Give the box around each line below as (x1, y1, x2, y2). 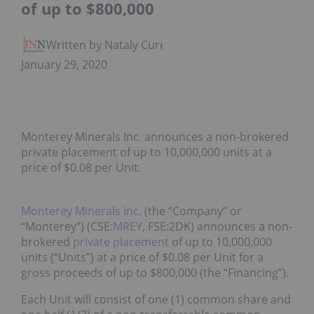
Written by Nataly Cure (46, 37, 166, 53)
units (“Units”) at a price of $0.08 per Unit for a (21, 250, 264, 266)
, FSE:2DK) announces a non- (142, 219, 292, 235)
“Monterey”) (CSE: (21, 219, 113, 235)
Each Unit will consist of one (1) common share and (21, 292, 291, 308)
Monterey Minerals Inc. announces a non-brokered (21, 129, 289, 145)
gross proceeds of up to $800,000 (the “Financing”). (21, 265, 289, 281)
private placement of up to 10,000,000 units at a (21, 144, 272, 161)
